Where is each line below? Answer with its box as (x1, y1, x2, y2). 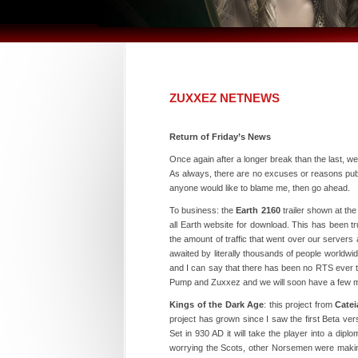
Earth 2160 (236, 205, 280, 215)
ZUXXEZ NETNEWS (169, 91, 280, 105)
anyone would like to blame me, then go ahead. (169, 183, 350, 193)
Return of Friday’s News (169, 132, 271, 141)
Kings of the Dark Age (169, 300, 265, 309)
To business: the (169, 205, 237, 215)
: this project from (264, 300, 336, 309)
